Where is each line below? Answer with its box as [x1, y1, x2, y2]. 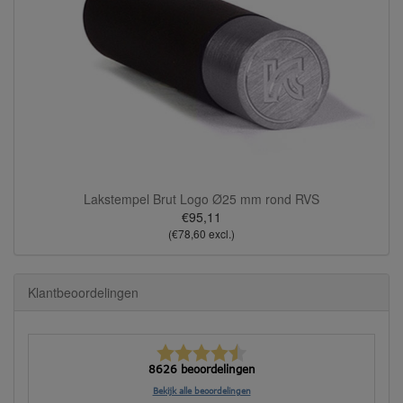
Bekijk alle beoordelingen [152, 386, 251, 397]
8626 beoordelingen [148, 363, 255, 377]
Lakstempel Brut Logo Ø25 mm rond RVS [84, 190, 319, 209]
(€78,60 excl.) [168, 226, 235, 242]
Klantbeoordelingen [28, 283, 139, 302]
